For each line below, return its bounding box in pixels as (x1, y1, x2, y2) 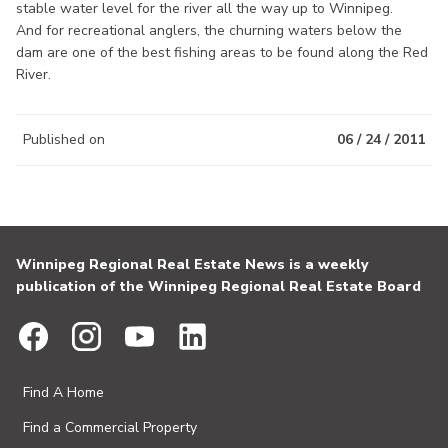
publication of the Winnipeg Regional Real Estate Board (16, 277, 421, 296)
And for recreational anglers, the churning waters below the (16, 20, 402, 40)
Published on (23, 129, 105, 149)
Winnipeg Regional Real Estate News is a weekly (16, 255, 368, 274)
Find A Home (23, 383, 104, 402)
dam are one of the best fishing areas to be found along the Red (16, 42, 428, 62)
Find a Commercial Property (23, 418, 197, 437)
